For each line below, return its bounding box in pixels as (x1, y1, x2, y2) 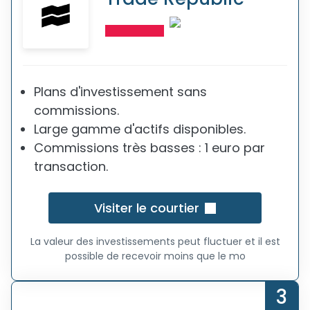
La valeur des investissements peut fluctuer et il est (30, 235, 280, 248)
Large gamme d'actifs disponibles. (34, 120, 246, 138)
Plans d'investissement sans (34, 83, 207, 100)
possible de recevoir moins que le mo (64, 249, 246, 263)
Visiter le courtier (94, 199, 199, 217)
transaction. (34, 158, 108, 175)
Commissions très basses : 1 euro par (34, 139, 265, 156)
